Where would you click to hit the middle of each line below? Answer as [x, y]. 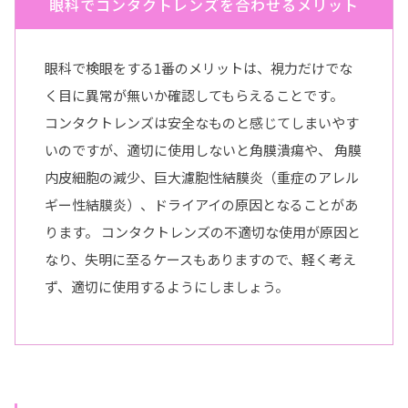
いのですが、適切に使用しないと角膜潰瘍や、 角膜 [203, 149]
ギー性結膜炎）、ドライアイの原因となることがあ [201, 204]
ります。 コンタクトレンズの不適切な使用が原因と [203, 231]
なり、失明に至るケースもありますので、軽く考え [200, 259]
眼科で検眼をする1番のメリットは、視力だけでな [199, 67]
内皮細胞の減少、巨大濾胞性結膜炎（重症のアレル [202, 177]
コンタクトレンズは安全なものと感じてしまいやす [202, 122]
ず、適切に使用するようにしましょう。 [167, 286]
